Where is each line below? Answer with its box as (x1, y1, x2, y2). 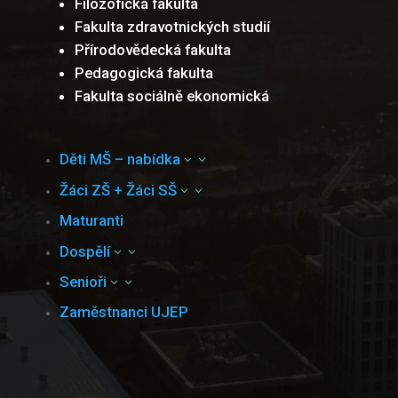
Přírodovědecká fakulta (75, 40, 231, 59)
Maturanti (60, 211, 124, 230)
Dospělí (60, 242, 111, 260)
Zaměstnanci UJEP (60, 303, 189, 322)
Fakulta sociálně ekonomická (75, 86, 269, 105)
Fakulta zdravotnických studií (75, 17, 270, 36)
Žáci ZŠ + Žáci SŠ (60, 180, 178, 199)
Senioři (60, 272, 107, 291)
